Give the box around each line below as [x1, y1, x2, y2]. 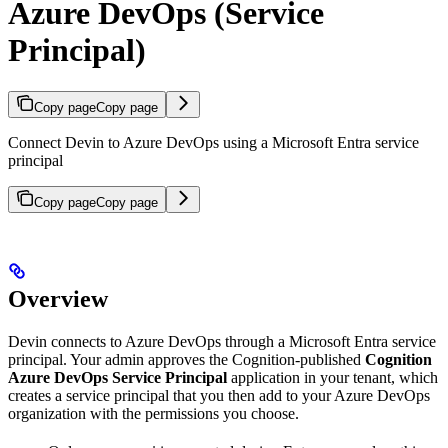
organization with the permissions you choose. [8, 405, 299, 423]
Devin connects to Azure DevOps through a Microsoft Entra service [8, 333, 436, 351]
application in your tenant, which [227, 369, 438, 387]
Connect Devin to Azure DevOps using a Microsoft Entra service [8, 133, 419, 151]
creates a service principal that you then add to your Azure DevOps [8, 387, 430, 405]
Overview [8, 286, 108, 313]
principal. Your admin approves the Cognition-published [8, 351, 365, 369]
